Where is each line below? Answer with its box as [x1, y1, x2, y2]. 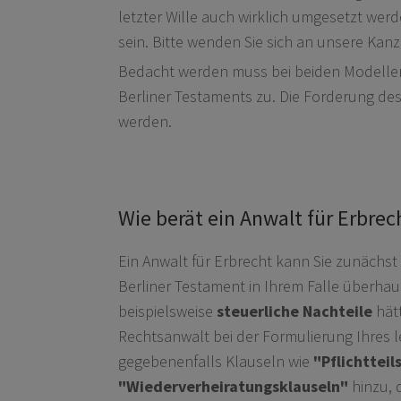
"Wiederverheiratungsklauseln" [118, 375, 348, 397]
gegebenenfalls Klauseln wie [118, 350, 313, 371]
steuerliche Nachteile [217, 300, 372, 321]
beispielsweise [118, 300, 217, 321]
